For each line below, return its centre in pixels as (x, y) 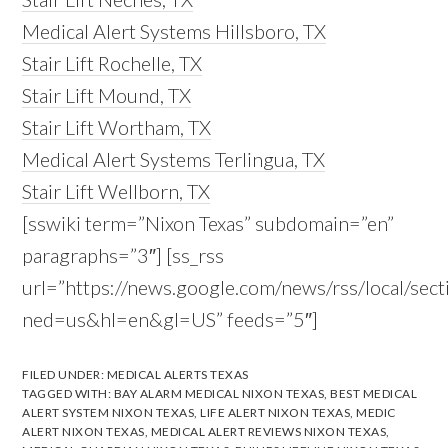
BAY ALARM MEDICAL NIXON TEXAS (219, 393)
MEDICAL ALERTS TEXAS (177, 374)
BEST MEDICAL (374, 393)
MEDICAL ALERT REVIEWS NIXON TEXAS (268, 431)
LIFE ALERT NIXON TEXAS (275, 412)
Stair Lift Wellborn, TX (116, 190)
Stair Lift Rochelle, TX (112, 62)
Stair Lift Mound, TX (107, 94)
